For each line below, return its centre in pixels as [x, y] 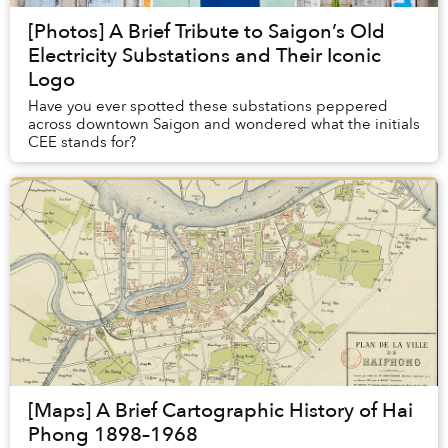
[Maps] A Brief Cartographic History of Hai [220, 411]
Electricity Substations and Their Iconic [204, 56]
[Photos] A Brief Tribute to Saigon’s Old [206, 32]
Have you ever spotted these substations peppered [208, 106]
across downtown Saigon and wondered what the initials [224, 124]
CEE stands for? [82, 142]
